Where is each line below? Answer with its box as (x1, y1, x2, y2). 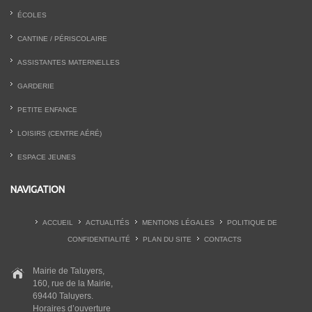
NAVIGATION (10, 184, 65, 196)
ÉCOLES (17, 11, 47, 19)
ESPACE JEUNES (17, 153, 76, 162)
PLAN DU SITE (142, 235, 192, 244)
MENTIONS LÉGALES (141, 219, 214, 227)
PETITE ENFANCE (17, 106, 77, 114)
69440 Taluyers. (33, 291, 93, 302)
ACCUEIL (42, 219, 73, 227)
